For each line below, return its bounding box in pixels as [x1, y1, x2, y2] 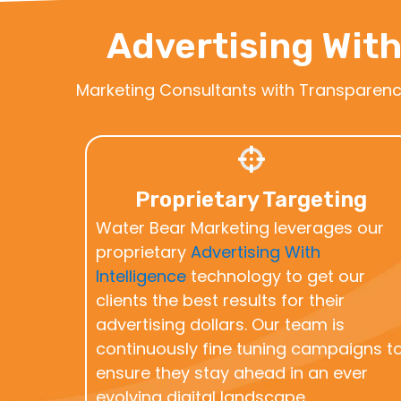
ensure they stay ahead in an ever [96, 361, 369, 384]
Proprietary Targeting [135, 186, 368, 212]
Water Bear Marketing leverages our [96, 216, 385, 239]
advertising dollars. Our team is [96, 312, 346, 336]
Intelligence [96, 264, 187, 287]
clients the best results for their [96, 288, 346, 311]
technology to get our [186, 264, 366, 287]
